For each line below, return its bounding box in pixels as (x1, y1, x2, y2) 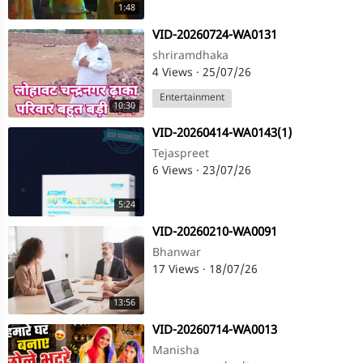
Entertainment (160, 92, 224, 105)
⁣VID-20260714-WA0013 (152, 322, 277, 339)
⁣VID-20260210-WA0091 (152, 224, 277, 241)
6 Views (152, 164, 196, 180)
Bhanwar (152, 245, 201, 261)
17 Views (152, 262, 203, 278)
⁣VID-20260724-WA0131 (152, 28, 277, 45)
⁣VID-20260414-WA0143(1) (152, 126, 292, 143)
